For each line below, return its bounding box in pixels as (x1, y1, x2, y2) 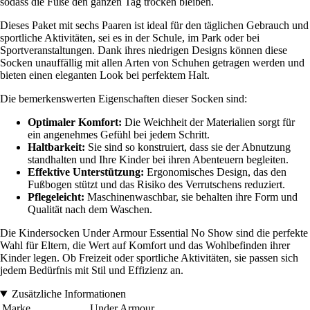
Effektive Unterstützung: (28, 166, 144, 179)
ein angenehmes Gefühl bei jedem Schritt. (28, 129, 210, 141)
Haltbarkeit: (28, 141, 85, 154)
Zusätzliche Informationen (11, 288, 126, 300)
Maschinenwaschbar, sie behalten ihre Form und (84, 191, 298, 203)
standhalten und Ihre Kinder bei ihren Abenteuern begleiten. (28, 154, 289, 166)
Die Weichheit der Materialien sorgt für (122, 116, 295, 129)
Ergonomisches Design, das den (144, 166, 286, 179)
